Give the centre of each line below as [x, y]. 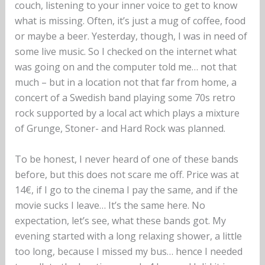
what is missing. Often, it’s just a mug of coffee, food [130, 21]
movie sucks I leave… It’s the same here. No [110, 206]
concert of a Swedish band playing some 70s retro [125, 98]
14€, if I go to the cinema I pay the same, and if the [126, 190]
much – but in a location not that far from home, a [125, 83]
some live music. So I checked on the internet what [125, 52]
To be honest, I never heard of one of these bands [126, 159]
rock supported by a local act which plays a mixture [127, 113]
